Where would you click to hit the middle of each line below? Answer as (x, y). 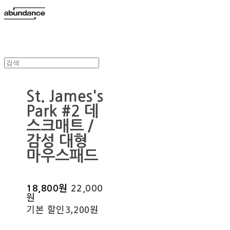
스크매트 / (60, 126)
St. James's (65, 97)
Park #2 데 (63, 111)
